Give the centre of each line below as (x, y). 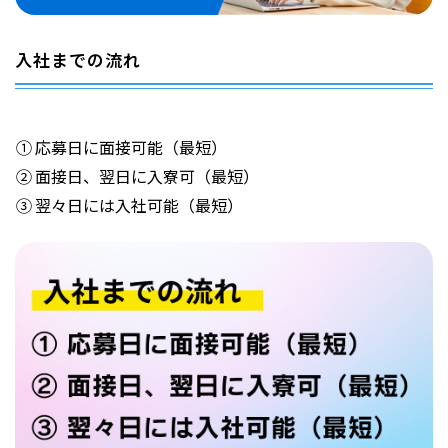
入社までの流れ (78, 60)
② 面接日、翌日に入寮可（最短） (137, 176)
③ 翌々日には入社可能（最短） (129, 205)
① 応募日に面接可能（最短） (121, 147)
